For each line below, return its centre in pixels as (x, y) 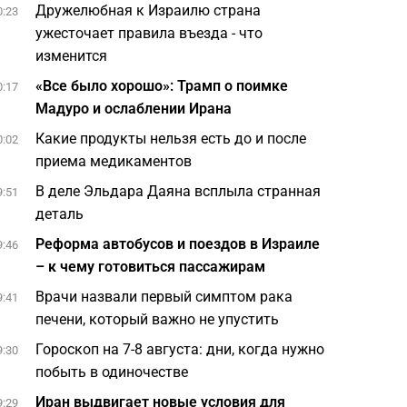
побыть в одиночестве (112, 372)
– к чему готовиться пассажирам (151, 267)
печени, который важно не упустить (158, 319)
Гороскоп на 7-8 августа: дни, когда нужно (180, 349)
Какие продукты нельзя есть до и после (171, 139)
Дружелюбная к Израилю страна (149, 10)
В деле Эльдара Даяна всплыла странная (179, 191)
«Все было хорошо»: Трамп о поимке (162, 86)
